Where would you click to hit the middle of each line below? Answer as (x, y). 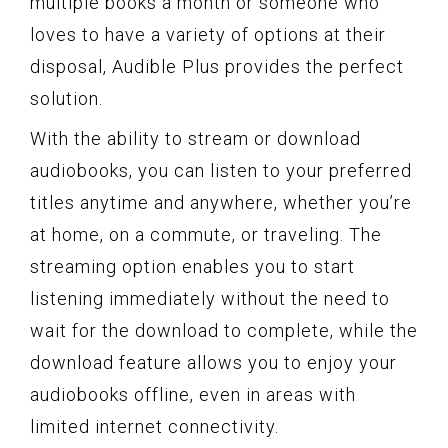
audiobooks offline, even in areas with (193, 394)
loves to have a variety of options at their (208, 34)
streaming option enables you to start (192, 266)
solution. (66, 98)
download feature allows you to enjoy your (213, 362)
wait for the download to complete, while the (224, 330)
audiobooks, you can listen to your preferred (221, 170)
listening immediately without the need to (210, 298)
